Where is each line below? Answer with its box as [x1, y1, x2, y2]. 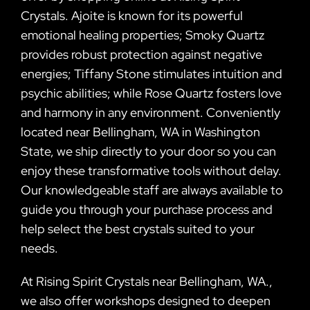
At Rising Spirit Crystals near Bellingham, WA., [20, 273, 273, 289]
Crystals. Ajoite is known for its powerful [20, 7, 243, 24]
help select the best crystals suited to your [20, 220, 255, 237]
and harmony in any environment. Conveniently [20, 104, 280, 120]
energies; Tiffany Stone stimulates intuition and [20, 65, 282, 82]
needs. [20, 239, 58, 256]
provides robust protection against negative [20, 46, 262, 62]
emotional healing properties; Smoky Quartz [20, 26, 264, 43]
